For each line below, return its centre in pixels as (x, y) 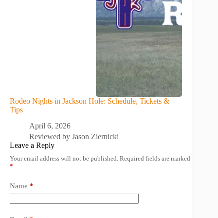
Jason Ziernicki (95, 136)
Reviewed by (51, 136)
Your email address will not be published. (64, 158)
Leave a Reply (32, 145)
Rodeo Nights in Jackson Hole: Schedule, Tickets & (90, 101)
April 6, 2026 (50, 126)
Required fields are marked (155, 158)
